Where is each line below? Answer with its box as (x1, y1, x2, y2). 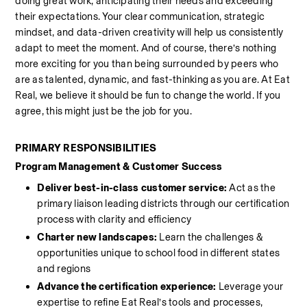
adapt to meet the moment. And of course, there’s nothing (15, 42, 277, 54)
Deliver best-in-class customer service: (37, 182, 228, 194)
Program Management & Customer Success (15, 160, 223, 173)
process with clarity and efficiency (37, 213, 192, 225)
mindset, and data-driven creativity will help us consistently (15, 26, 284, 38)
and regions (37, 262, 91, 275)
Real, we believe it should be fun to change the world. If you (15, 89, 281, 101)
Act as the (227, 182, 275, 194)
